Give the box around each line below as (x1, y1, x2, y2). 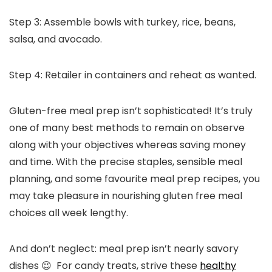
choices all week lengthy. (9, 205, 128, 220)
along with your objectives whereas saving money (9, 137, 246, 152)
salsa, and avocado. (9, 32, 102, 46)
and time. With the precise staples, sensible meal (9, 154, 242, 169)
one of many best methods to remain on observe (9, 120, 245, 135)
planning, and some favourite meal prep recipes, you (9, 171, 260, 186)
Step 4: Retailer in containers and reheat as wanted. (9, 67, 256, 82)
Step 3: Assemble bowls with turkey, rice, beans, (9, 15, 236, 29)
